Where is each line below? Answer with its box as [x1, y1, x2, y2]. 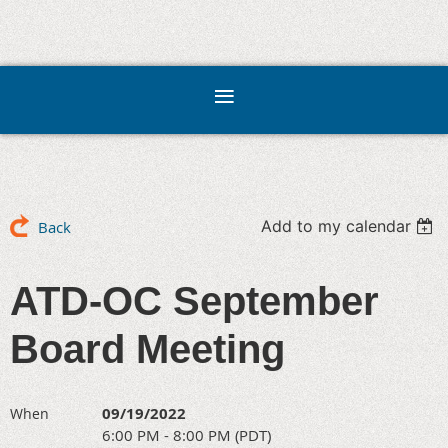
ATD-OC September [10, 279, 379, 323]
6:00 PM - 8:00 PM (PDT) [102, 425, 271, 445]
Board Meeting [10, 327, 285, 371]
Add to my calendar [261, 216, 412, 236]
